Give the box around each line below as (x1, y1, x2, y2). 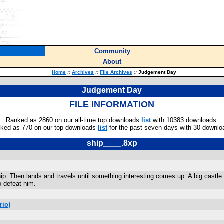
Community (94, 47, 130, 55)
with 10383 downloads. (150, 116, 218, 124)
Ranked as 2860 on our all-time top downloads (5, 116, 141, 124)
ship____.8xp (86, 139, 137, 147)
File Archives (100, 69, 132, 75)
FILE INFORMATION (69, 99, 154, 109)
